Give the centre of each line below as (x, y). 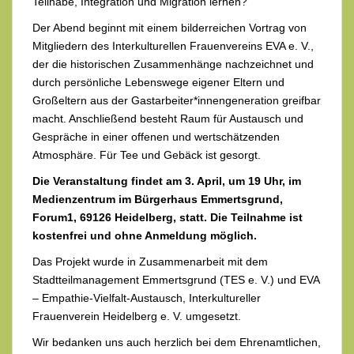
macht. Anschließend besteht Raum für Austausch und (168, 118)
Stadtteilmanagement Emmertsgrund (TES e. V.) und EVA (176, 279)
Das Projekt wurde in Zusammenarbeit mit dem (150, 261)
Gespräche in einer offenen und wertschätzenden (156, 136)
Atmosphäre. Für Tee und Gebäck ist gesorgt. (147, 154)
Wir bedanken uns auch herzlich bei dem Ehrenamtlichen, (177, 342)
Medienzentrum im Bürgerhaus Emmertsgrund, (158, 199)
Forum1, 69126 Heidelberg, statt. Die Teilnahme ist (168, 217)
